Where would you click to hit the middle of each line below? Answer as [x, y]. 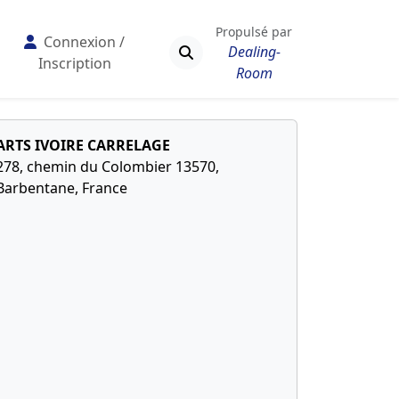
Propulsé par [254, 31]
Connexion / [83, 42]
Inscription [74, 63]
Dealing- [254, 51]
